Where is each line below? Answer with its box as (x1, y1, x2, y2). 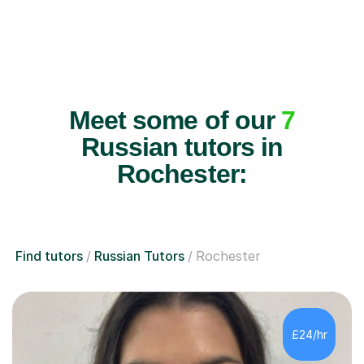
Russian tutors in (80, 132, 284, 162)
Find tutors (15, 247, 83, 264)
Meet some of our (69, 105, 281, 135)
